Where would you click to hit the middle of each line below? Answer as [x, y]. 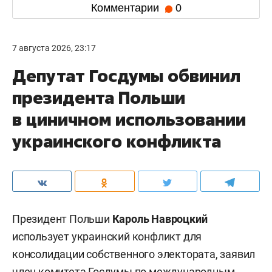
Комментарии [126, 8]
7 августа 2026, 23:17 [54, 48]
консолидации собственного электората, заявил [134, 254]
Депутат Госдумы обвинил [126, 75]
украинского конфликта [117, 141]
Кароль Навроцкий [160, 219]
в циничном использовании [129, 119]
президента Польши [99, 97]
